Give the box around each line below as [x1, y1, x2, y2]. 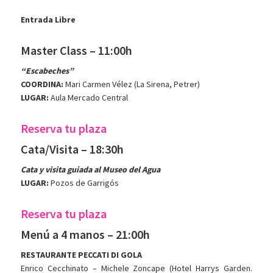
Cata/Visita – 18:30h [21, 141, 124, 157]
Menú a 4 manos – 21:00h [21, 227, 151, 243]
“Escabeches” [21, 65, 74, 77]
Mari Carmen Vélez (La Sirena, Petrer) [63, 79, 200, 90]
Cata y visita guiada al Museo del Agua [21, 164, 161, 175]
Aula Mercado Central [49, 92, 129, 104]
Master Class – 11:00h [21, 43, 133, 58]
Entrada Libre [21, 14, 76, 26]
